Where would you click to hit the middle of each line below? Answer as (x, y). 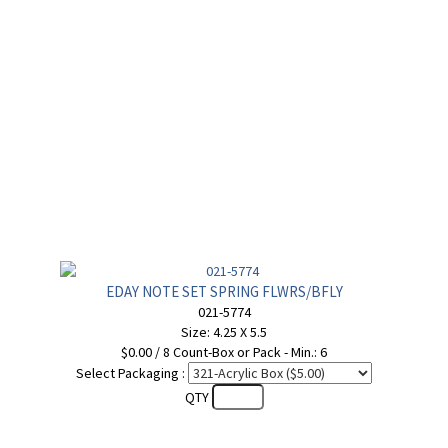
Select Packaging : (130, 373)
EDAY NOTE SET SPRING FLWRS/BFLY (224, 291)
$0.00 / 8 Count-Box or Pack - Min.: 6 (224, 352)
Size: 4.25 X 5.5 (224, 332)
